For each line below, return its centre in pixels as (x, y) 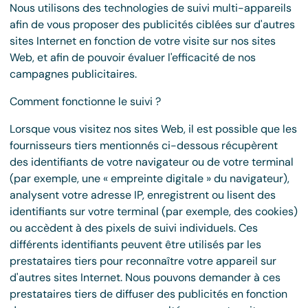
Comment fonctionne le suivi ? (85, 101)
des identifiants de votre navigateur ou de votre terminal (152, 162)
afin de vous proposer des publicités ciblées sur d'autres (152, 24)
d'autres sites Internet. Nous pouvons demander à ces (145, 277)
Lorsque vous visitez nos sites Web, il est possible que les (153, 129)
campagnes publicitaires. (73, 74)
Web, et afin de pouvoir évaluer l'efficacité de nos (133, 57)
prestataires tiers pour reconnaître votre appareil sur (143, 261)
